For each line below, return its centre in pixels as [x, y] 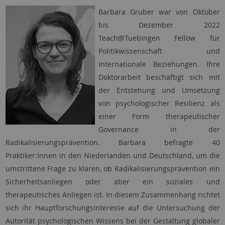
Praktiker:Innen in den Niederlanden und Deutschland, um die [113, 156]
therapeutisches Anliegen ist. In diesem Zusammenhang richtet [113, 195]
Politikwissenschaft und [159, 51]
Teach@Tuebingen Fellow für [159, 38]
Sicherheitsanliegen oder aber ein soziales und [113, 182]
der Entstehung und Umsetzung [159, 90]
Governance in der [159, 130]
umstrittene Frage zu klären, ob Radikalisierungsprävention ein [113, 169]
